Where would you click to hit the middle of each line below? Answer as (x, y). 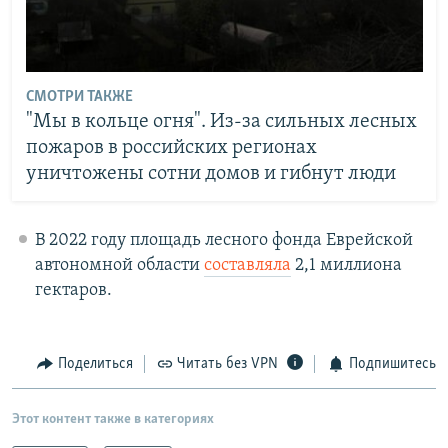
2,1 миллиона (346, 265)
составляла (247, 265)
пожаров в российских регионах (171, 148)
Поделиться (95, 363)
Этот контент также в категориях (113, 420)
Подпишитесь (392, 363)
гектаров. (73, 290)
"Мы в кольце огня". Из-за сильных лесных (221, 122)
